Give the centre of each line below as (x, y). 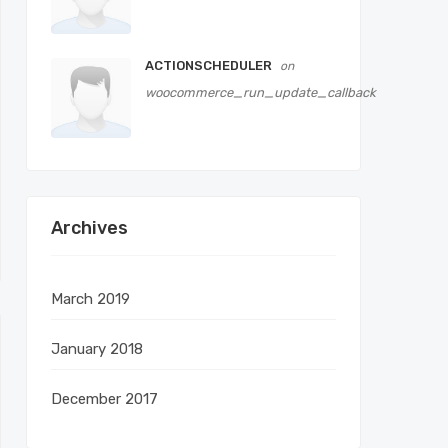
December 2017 (104, 399)
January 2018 (97, 349)
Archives (89, 228)
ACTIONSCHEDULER (210, 65)
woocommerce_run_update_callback (260, 92)
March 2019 (90, 299)
